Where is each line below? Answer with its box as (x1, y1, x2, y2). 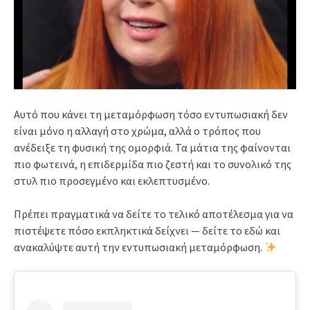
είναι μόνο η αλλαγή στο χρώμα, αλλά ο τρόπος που (14, 123, 261, 138)
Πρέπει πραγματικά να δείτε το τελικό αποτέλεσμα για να (14, 206, 293, 221)
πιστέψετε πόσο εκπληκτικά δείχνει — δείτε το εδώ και (14, 223, 280, 237)
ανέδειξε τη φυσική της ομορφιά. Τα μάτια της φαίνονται (14, 140, 291, 154)
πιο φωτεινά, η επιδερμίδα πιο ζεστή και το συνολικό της (14, 156, 291, 171)
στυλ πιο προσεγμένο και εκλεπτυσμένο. (14, 173, 210, 188)
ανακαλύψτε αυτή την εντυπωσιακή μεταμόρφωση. (14, 239, 264, 254)
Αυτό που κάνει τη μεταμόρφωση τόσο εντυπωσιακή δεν (14, 107, 288, 121)
